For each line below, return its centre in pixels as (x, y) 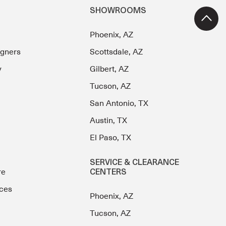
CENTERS (108, 173)
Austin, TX (109, 121)
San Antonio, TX (119, 104)
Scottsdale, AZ (117, 52)
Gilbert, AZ (109, 69)
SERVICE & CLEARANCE (135, 163)
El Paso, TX (111, 138)
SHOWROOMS (118, 11)
